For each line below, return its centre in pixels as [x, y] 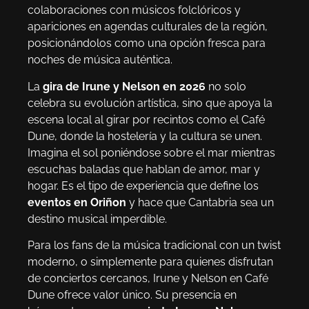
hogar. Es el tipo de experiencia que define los [143, 186]
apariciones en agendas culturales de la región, [148, 27]
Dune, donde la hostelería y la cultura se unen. [145, 136]
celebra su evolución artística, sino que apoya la [150, 103]
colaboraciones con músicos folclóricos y [134, 10]
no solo [226, 86]
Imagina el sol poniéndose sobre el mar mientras [151, 152]
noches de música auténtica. [100, 60]
